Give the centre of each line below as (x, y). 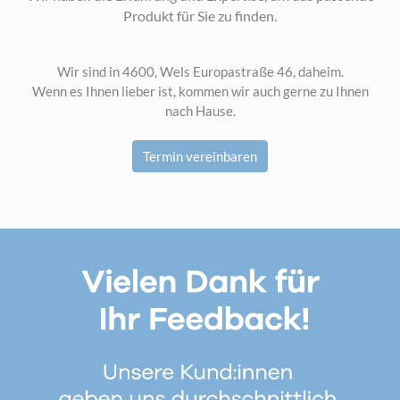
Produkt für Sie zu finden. (200, 16)
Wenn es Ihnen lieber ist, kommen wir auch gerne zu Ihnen (200, 92)
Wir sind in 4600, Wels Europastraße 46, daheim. (200, 72)
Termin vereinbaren (200, 156)
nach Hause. (200, 111)
